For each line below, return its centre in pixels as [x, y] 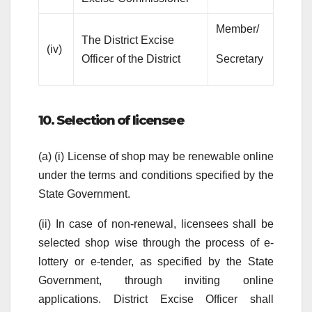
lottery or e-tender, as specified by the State [156, 261]
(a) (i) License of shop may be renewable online [156, 156]
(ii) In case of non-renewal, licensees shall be [156, 224]
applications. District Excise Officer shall [156, 299]
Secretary [240, 59]
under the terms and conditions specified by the [156, 175]
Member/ [238, 29]
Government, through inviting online [156, 280]
